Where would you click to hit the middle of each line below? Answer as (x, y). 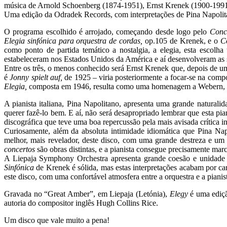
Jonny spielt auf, (37, 77)
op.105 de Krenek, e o (183, 41)
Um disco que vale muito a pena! (57, 220)
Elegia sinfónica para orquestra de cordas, (74, 41)
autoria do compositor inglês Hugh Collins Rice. (81, 203)
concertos (21, 149)
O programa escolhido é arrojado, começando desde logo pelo (107, 31)
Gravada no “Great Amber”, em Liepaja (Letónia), (87, 194)
